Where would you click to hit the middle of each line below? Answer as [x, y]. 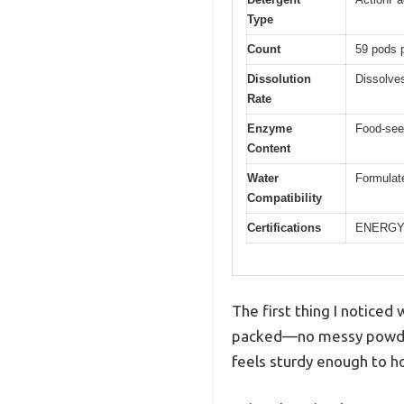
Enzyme [270, 129]
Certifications [284, 228]
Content [269, 149]
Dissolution [279, 79]
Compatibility [285, 198]
